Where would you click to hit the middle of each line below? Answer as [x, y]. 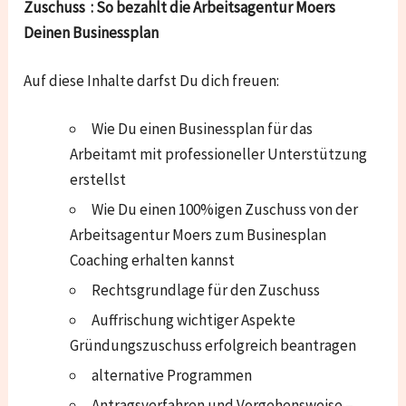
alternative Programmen [172, 375]
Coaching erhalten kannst [153, 260]
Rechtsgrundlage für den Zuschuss [206, 290]
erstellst [98, 179]
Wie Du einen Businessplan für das [203, 128]
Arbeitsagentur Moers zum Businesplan [198, 234]
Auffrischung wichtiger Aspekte [194, 319]
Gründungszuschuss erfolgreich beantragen [213, 345]
